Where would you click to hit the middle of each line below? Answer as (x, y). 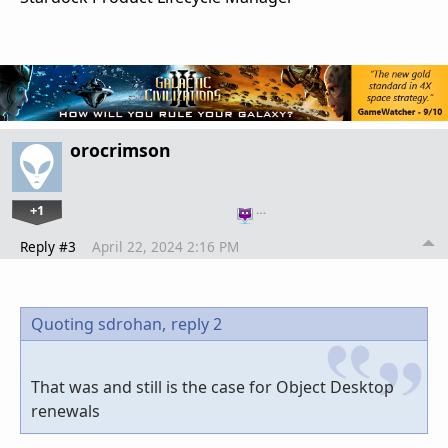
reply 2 (196, 323)
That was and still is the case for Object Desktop (212, 386)
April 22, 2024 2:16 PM (165, 246)
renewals (65, 410)
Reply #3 (48, 246)
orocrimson (120, 149)
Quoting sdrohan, (98, 323)
